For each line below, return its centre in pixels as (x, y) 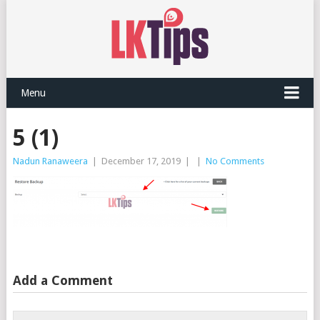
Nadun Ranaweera (50, 161)
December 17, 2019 (141, 161)
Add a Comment (62, 280)
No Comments (235, 161)
